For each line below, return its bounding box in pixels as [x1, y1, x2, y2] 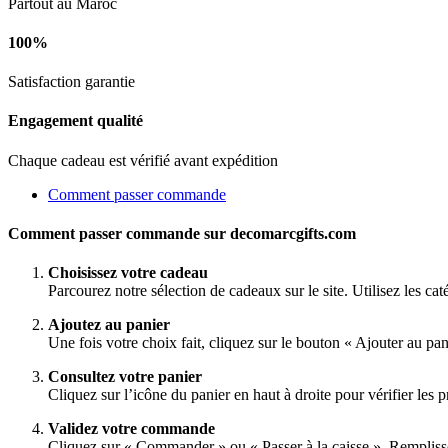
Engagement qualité [8, 112, 143, 130]
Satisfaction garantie [8, 73, 135, 91]
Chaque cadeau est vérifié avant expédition [8, 151, 278, 169]
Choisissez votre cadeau [48, 264, 208, 282]
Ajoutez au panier [48, 316, 170, 334]
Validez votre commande [48, 420, 215, 438]
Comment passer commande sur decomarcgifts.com [8, 224, 356, 242]
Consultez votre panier [48, 368, 202, 386]
